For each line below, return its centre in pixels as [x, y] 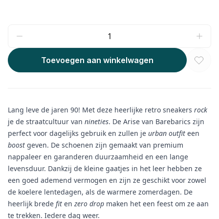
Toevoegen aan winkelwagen [97, 60]
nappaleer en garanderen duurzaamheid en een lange [98, 157]
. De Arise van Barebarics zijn [156, 122]
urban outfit [166, 133]
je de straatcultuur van [46, 122]
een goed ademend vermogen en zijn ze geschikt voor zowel [107, 180]
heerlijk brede [32, 204]
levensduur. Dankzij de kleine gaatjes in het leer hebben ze [105, 169]
